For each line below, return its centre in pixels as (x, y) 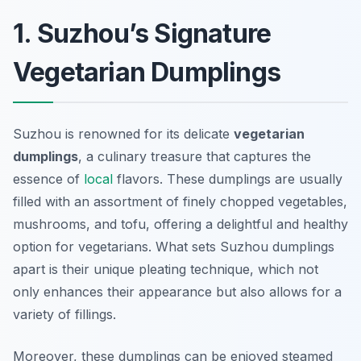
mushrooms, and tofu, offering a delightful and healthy (180, 224)
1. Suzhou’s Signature (142, 34)
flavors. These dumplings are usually (228, 179)
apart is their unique (76, 270)
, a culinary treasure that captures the (195, 157)
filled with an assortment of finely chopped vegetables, (180, 202)
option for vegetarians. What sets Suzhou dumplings (174, 247)
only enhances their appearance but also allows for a (177, 292)
